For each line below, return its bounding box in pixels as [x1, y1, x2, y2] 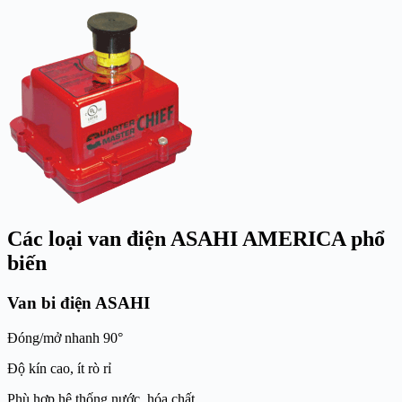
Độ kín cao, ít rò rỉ [7, 360, 111, 376]
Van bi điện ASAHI [7, 293, 150, 313]
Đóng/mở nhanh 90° [7, 329, 123, 345]
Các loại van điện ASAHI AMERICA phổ [7, 227, 385, 251]
